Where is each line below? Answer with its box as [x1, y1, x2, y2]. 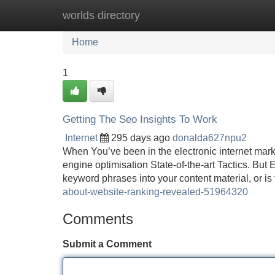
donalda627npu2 [172, 133, 247, 143]
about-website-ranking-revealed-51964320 [63, 187, 248, 197]
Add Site [220, 10, 258, 20]
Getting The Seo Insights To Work [63, 114, 217, 125]
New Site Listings [126, 10, 202, 20]
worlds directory [63, 9, 140, 21]
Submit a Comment [63, 239, 152, 249]
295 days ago [111, 133, 170, 143]
